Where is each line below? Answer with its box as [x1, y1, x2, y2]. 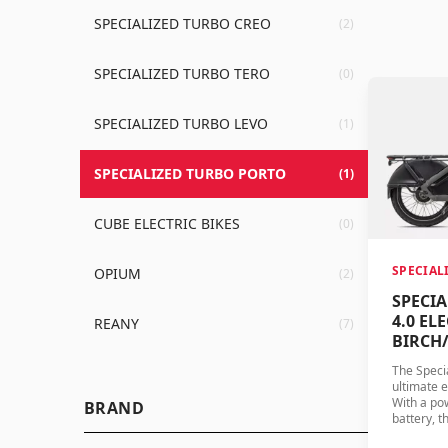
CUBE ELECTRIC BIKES [94, 213, 240, 233]
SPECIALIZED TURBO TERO [94, 63, 270, 83]
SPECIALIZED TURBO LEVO [94, 113, 268, 133]
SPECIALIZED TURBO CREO [94, 13, 271, 33]
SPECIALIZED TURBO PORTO [94, 163, 286, 183]
